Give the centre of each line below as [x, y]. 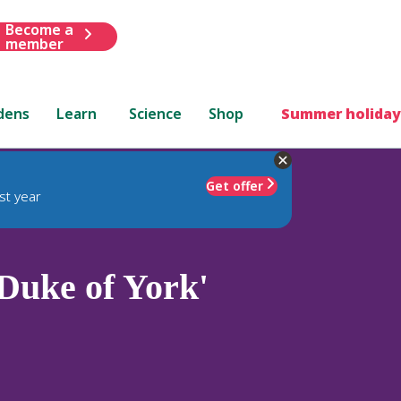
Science [156, 113]
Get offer [235, 185]
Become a [39, 29]
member [34, 43]
